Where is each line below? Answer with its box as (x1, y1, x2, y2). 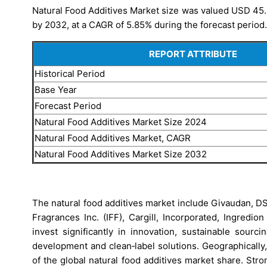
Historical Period (35, 67, 105, 79)
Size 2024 (164, 116, 207, 128)
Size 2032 (162, 148, 207, 160)
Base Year (35, 83, 77, 95)
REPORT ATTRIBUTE (148, 48, 237, 60)
